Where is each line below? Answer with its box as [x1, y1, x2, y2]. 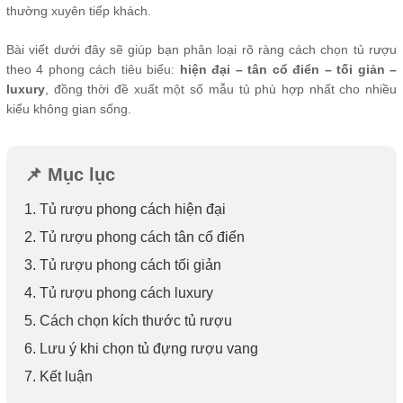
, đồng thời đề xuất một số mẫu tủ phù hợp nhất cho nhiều [45, 82, 397, 96]
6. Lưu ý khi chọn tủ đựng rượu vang [24, 341, 258, 356]
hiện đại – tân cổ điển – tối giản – [179, 62, 398, 76]
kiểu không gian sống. [6, 102, 131, 116]
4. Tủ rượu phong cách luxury [24, 285, 213, 300]
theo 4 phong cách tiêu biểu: [6, 62, 180, 76]
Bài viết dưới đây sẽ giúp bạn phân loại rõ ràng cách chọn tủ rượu [6, 42, 397, 57]
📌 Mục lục [24, 165, 115, 184]
